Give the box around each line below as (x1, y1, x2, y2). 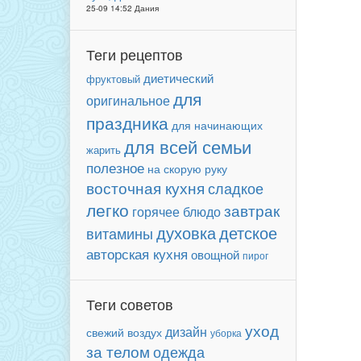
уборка (210, 326, 242, 339)
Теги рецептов (86, 44, 183, 64)
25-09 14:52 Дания (86, 2, 159, 14)
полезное (86, 158, 144, 177)
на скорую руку (147, 161, 227, 176)
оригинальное (86, 91, 170, 109)
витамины (86, 223, 153, 243)
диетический (143, 69, 214, 86)
